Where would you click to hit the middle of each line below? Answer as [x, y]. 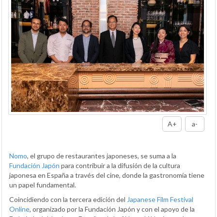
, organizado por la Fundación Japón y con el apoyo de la [112, 209]
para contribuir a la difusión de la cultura [120, 165]
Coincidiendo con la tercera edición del [68, 199]
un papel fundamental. [43, 185]
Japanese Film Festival [160, 199]
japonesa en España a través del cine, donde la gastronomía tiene [107, 175]
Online [19, 209]
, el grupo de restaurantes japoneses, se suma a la [102, 155]
